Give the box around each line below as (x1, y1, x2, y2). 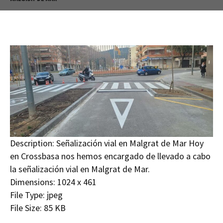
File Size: (10, 202, 42, 214)
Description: (10, 137, 54, 149)
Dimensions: (10, 176, 55, 188)
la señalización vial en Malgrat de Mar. (10, 163, 152, 175)
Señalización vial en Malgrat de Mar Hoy (56, 137, 204, 149)
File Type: (10, 189, 45, 201)
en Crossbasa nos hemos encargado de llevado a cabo (10, 150, 211, 162)
